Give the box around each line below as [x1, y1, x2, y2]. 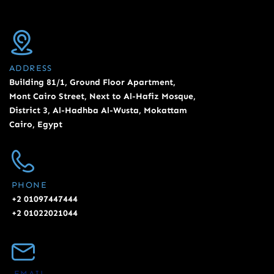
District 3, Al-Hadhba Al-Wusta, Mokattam [9, 105, 187, 116]
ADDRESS [9, 62, 53, 73]
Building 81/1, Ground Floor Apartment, [9, 76, 176, 87]
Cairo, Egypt [9, 119, 62, 130]
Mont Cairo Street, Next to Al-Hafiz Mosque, [9, 91, 196, 102]
